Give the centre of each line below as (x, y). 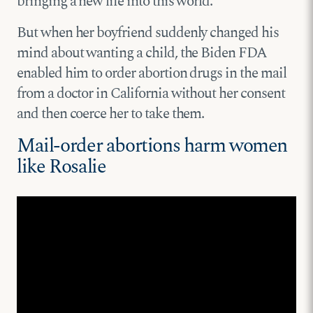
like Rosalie (61, 167)
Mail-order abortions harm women (152, 146)
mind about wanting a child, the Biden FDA (142, 53)
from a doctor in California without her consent (151, 93)
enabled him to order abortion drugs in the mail (152, 73)
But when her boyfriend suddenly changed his (148, 32)
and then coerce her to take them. (111, 114)
